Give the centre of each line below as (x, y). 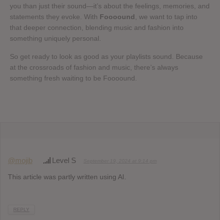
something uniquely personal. (55, 38)
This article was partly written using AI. (67, 177)
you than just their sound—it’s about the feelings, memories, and (110, 6)
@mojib (20, 160)
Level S (64, 160)
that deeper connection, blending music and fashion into (97, 27)
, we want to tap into (166, 16)
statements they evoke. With (55, 16)
